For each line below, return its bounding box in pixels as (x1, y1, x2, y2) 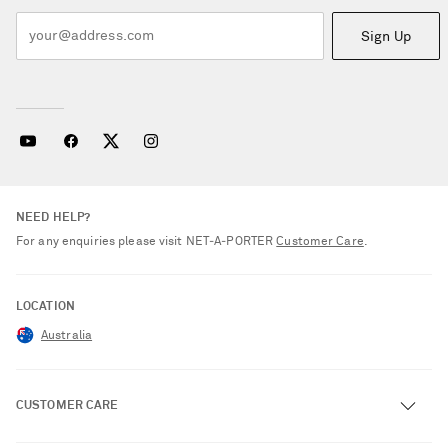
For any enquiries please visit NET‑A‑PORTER (16, 236, 277, 249)
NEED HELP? (16, 212, 91, 225)
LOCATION (16, 301, 75, 314)
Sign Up (361, 29, 411, 44)
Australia (41, 330, 93, 343)
